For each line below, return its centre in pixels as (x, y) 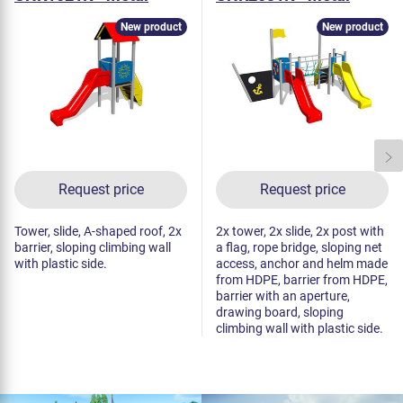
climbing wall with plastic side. (300, 329)
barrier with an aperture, (283, 296)
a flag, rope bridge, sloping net (299, 248)
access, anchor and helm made (302, 264)
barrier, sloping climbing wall (93, 248)
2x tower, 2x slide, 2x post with (300, 232)
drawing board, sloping (280, 313)
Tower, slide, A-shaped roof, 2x (98, 232)
